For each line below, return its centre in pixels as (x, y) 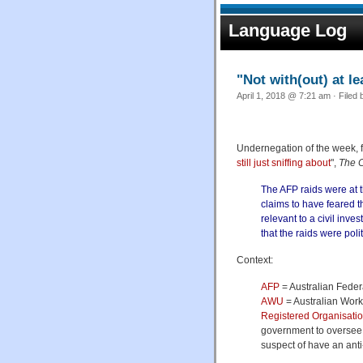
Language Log (288, 30)
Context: (255, 260)
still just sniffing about (284, 162)
